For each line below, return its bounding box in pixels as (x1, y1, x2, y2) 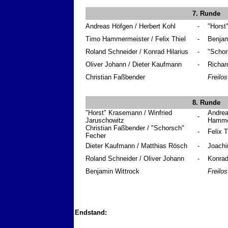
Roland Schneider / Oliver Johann (85, 155, 184, 163)
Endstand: (75, 209, 107, 217)
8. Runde (192, 99, 220, 107)
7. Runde (192, 10, 220, 18)
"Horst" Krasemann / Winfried (85, 109, 172, 117)
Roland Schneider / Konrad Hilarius (85, 48, 188, 56)
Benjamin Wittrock (85, 167, 139, 176)
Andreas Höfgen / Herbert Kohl (85, 22, 176, 31)
